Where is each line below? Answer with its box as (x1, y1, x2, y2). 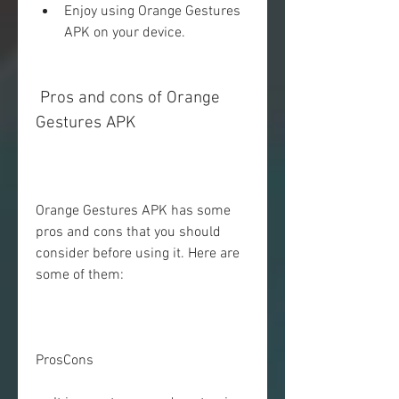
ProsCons (36, 352, 94, 370)
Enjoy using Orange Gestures (64, 3, 240, 20)
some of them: (36, 266, 124, 284)
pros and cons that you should (36, 224, 221, 241)
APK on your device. (64, 24, 185, 42)
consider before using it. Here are (36, 245, 240, 263)
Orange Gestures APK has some (36, 202, 231, 220)
